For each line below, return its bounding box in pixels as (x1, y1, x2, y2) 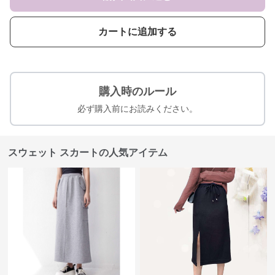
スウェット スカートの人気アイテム (8, 147, 168, 158)
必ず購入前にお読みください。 (77, 104, 198, 114)
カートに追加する (98, 26, 177, 37)
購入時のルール (99, 85, 176, 98)
